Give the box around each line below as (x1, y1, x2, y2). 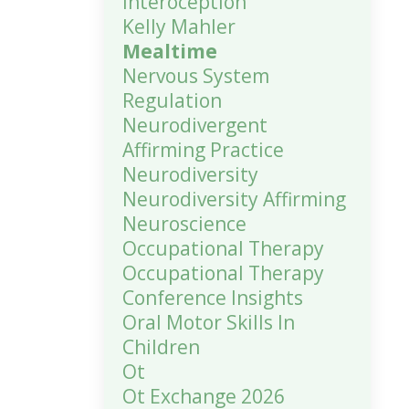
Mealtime (121, 38, 217, 64)
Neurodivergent (121, 112, 267, 138)
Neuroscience (121, 211, 246, 236)
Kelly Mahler (121, 14, 236, 39)
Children (121, 334, 200, 360)
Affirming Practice (121, 137, 284, 163)
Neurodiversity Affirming (121, 186, 346, 212)
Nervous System (121, 63, 269, 89)
